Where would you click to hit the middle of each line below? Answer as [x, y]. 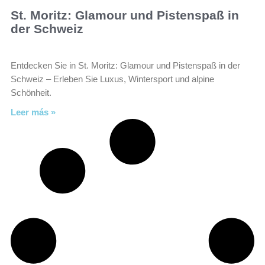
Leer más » [33, 112]
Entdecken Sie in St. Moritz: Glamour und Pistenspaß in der [125, 65]
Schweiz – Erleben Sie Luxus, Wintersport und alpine [112, 79]
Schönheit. [31, 93]
